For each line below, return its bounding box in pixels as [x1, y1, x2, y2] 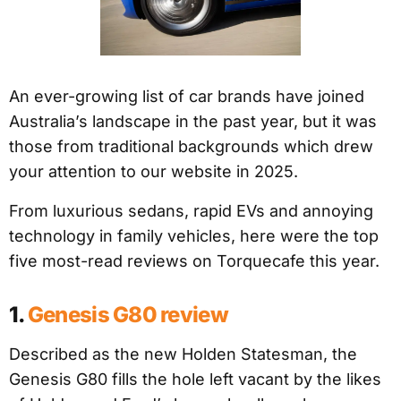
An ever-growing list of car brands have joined [9, 87, 364, 107]
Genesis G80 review [27, 302, 228, 328]
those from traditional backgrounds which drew [9, 137, 373, 157]
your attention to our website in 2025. [9, 162, 298, 182]
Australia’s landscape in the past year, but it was [9, 112, 377, 132]
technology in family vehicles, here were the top [9, 226, 379, 246]
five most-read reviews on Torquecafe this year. [9, 252, 380, 271]
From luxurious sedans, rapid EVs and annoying [9, 201, 373, 221]
